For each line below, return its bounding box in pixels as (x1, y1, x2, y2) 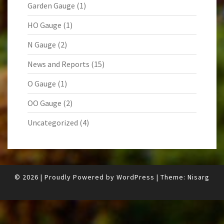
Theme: (160, 172, 187, 182)
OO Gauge (27, 98, 61, 108)
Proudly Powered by (44, 172, 116, 182)
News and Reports (27, 59, 89, 69)
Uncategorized (27, 117, 78, 128)
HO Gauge (27, 20, 61, 30)
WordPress (116, 172, 154, 182)
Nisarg (187, 172, 209, 182)
